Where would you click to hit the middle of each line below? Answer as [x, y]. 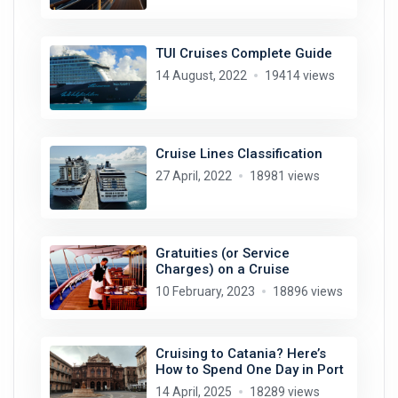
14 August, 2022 [201, 76]
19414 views [299, 76]
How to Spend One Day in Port [249, 369]
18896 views [307, 292]
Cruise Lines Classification [239, 153]
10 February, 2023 [205, 292]
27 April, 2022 [193, 175]
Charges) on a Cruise [222, 270]
